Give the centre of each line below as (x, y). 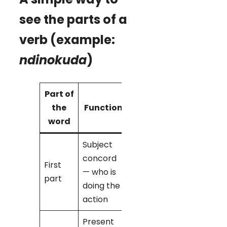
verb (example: (67, 40)
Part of (59, 94)
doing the (101, 185)
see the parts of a (73, 19)
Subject (98, 144)
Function (103, 107)
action (95, 199)
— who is (99, 172)
